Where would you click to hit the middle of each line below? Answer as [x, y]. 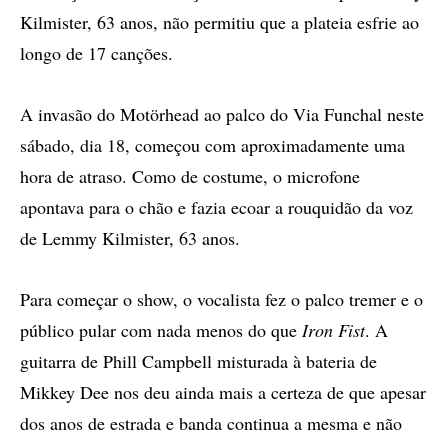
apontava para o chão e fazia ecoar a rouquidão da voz [216, 207]
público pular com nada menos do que [161, 330]
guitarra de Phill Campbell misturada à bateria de [198, 361]
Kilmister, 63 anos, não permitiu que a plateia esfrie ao [219, 22]
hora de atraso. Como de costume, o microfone [190, 176]
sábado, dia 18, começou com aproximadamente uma [212, 145]
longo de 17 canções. [96, 53]
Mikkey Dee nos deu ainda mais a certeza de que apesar [223, 392]
